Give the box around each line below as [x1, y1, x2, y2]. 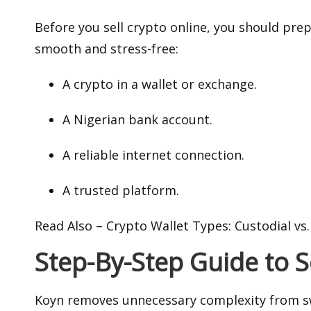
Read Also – [35, 217, 106, 235]
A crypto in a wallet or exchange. [62, 76, 260, 93]
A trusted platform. [62, 182, 179, 199]
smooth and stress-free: [35, 40, 178, 58]
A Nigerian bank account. [62, 111, 216, 128]
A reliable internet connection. [62, 146, 244, 164]
